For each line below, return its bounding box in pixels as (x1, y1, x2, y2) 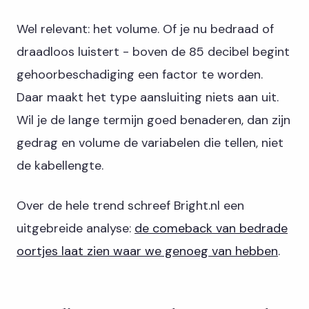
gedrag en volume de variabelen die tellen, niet (17, 134, 283, 151)
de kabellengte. (17, 157, 103, 174)
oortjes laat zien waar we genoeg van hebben (17, 242, 278, 259)
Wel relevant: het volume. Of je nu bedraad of (17, 20, 274, 37)
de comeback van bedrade (134, 219, 288, 237)
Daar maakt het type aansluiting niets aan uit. (17, 88, 279, 106)
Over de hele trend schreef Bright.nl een (17, 197, 244, 214)
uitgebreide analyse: (17, 219, 134, 237)
